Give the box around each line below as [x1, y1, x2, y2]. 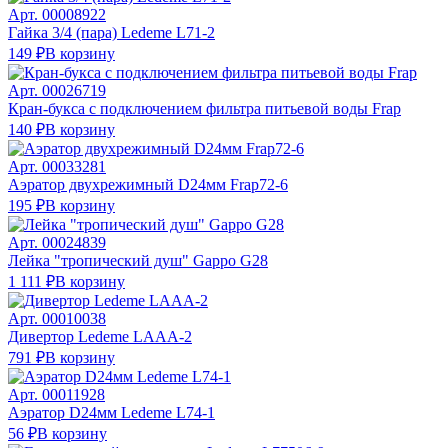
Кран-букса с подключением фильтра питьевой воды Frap [8, 99, 401, 117]
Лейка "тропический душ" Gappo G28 [8, 251, 268, 269]
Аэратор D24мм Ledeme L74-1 [8, 403, 215, 421]
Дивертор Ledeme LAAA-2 [8, 327, 192, 345]
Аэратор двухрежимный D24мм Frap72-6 [8, 175, 288, 193]
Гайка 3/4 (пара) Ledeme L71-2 [8, 23, 215, 41]
